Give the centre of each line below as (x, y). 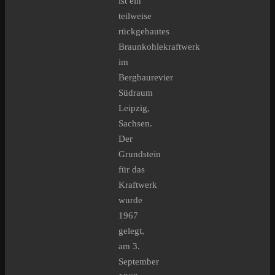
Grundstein (140, 154)
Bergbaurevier (146, 78)
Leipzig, (134, 108)
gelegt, (131, 231)
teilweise (135, 16)
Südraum (136, 93)
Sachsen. (135, 124)
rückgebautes (144, 32)
